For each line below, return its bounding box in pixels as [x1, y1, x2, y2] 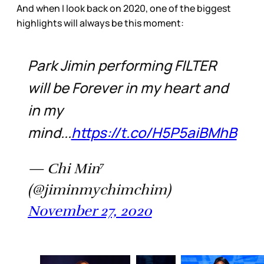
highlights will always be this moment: [16, 16, 186, 29]
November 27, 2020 [27, 202, 152, 220]
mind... [27, 122, 71, 142]
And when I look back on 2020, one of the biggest [16, 1, 231, 15]
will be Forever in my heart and [27, 77, 228, 97]
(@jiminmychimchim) [27, 180, 171, 199]
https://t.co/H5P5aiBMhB [71, 122, 237, 142]
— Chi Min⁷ [27, 159, 104, 177]
